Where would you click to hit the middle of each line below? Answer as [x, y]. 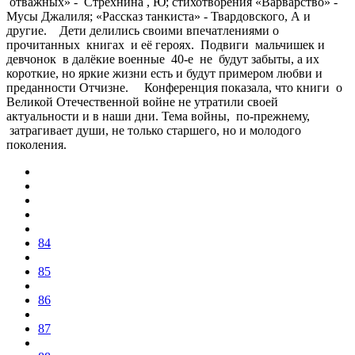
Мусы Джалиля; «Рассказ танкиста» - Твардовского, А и [158, 16]
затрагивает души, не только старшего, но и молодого [154, 130]
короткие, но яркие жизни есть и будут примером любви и [164, 73]
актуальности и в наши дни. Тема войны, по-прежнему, [158, 116]
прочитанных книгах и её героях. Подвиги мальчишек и [166, 44]
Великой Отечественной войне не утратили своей [142, 101]
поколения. [40, 144]
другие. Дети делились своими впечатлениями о [143, 30]
